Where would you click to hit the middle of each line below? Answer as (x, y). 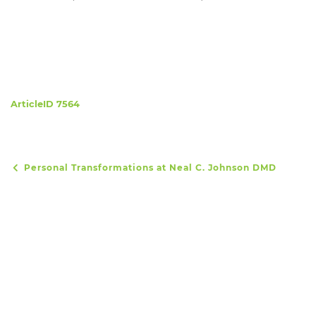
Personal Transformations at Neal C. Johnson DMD (149, 168)
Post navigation (50, 175)
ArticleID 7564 (45, 104)
